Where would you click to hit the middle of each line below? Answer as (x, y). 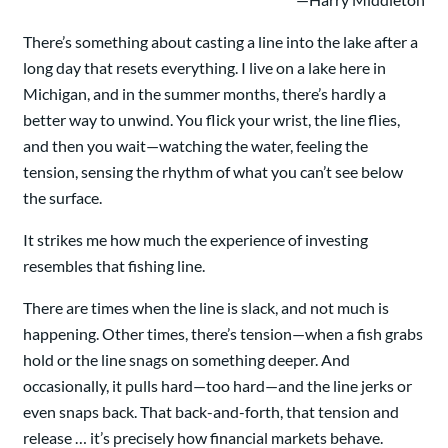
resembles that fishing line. (114, 266)
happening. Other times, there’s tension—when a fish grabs (223, 334)
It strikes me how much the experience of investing (195, 240)
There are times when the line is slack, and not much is (206, 308)
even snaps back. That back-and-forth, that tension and (211, 412)
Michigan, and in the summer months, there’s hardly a (204, 94)
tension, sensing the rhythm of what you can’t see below (213, 172)
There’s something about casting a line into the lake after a (220, 42)
